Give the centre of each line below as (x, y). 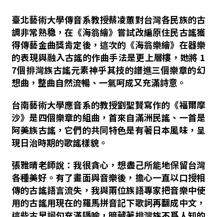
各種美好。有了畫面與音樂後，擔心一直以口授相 (108, 177)
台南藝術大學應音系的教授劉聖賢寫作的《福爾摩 (108, 105)
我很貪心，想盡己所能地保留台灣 (139, 165)
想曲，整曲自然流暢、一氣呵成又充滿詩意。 (99, 82)
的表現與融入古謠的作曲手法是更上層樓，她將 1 (108, 57)
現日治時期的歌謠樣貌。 (59, 142)
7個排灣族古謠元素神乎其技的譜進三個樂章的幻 (108, 70)
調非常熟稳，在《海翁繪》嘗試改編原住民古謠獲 (108, 32)
